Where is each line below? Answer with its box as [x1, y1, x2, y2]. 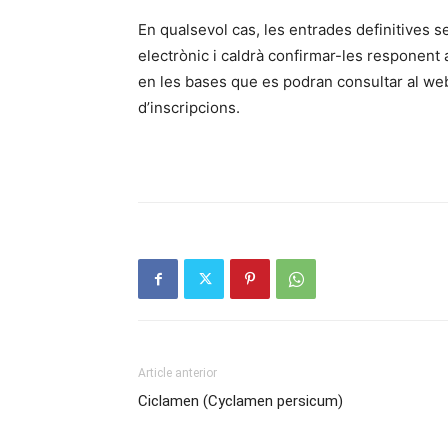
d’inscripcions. [138, 98, 240, 117]
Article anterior [138, 366, 217, 380]
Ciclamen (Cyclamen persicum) [138, 392, 343, 410]
